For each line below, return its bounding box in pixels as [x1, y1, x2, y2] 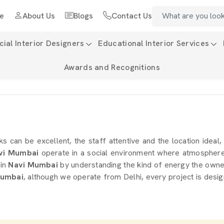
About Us [22, 10, 55, 21]
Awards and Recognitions [64, 62, 160, 72]
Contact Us [111, 10, 152, 21]
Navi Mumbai [5, 159, 60, 170]
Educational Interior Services [98, 38, 209, 48]
